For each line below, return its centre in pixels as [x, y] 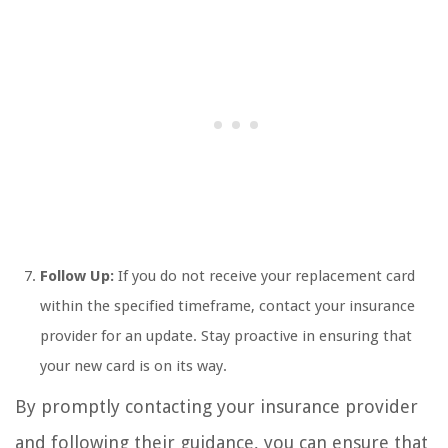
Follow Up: [77, 276]
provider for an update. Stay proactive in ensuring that [226, 336]
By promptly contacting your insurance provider [216, 407]
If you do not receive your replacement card [264, 276]
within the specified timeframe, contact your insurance [227, 306]
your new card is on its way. [133, 366]
